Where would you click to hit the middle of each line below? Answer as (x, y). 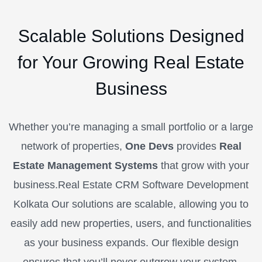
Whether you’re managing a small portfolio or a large (131, 127)
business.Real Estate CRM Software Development (131, 185)
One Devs (149, 146)
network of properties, (73, 146)
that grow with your (204, 165)
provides (196, 146)
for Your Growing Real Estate (131, 62)
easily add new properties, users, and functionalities (131, 223)
